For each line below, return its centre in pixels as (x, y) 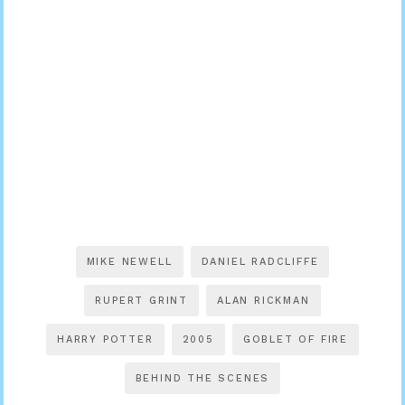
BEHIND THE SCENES (202, 378)
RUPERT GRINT (141, 300)
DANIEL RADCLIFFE (260, 261)
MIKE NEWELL (129, 261)
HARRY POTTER (105, 339)
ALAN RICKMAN (264, 300)
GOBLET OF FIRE (295, 339)
